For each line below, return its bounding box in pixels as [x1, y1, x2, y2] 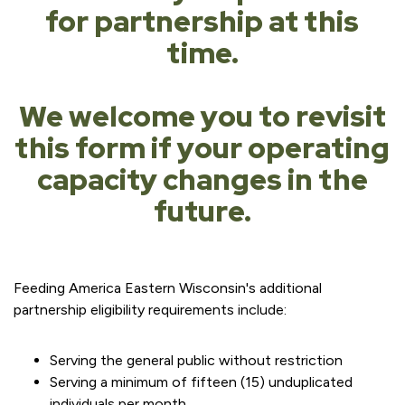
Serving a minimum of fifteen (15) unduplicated [50, 373, 353, 391]
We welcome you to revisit [18, 97, 386, 136]
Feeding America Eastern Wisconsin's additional [14, 279, 322, 297]
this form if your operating [14, 128, 391, 167]
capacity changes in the [36, 160, 368, 199]
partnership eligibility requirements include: [14, 301, 287, 318]
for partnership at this [45, 2, 360, 41]
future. [153, 192, 251, 231]
